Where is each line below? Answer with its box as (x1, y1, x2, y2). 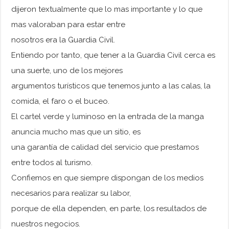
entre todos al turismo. (11, 158, 93, 168)
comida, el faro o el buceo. (11, 97, 110, 106)
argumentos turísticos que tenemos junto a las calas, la (11, 81, 211, 91)
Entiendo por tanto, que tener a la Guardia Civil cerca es (11, 51, 216, 60)
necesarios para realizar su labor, (11, 189, 131, 198)
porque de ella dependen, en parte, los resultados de (11, 204, 207, 214)
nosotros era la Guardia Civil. (11, 35, 116, 45)
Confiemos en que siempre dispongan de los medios (11, 173, 204, 183)
